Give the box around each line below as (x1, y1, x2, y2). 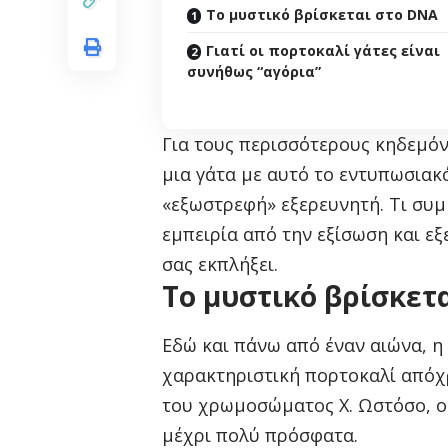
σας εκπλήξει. (162, 252, 278, 277)
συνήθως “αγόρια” (187, 62, 321, 82)
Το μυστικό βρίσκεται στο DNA (206, 5, 438, 25)
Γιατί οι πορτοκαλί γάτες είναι (206, 41, 440, 61)
